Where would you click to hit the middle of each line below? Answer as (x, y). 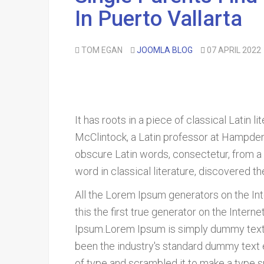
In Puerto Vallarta (159, 19)
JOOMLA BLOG (165, 50)
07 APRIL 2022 (234, 50)
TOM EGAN (102, 50)
